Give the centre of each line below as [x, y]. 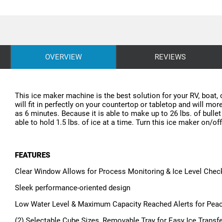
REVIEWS [170, 57]
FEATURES [32, 155]
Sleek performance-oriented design [73, 188]
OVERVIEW [63, 57]
